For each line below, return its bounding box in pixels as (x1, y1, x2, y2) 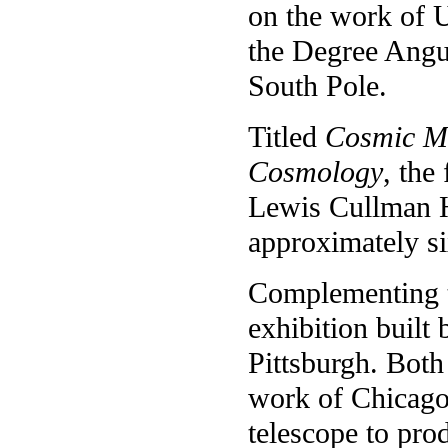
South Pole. (248, 68, 387, 103)
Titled (248, 119, 325, 154)
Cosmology (248, 154, 383, 189)
